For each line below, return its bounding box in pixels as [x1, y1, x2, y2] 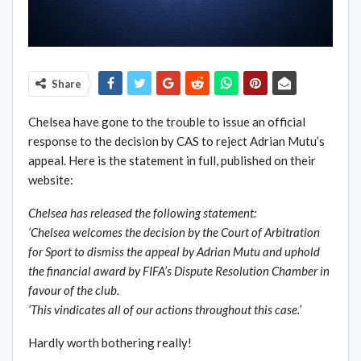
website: [28, 172, 73, 188]
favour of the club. [28, 283, 119, 298]
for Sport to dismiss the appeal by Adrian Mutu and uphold [28, 244, 320, 259]
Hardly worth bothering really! [28, 335, 192, 351]
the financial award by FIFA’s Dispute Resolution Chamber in [28, 263, 330, 279]
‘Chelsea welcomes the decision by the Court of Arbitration [28, 225, 320, 240]
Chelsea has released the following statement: [28, 205, 256, 221]
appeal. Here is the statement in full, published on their [28, 153, 316, 168]
